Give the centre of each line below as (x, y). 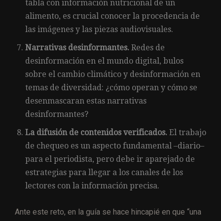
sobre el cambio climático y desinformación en (113, 74)
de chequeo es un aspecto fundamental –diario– (115, 146)
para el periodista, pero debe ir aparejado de (110, 159)
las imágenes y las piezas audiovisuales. (99, 29)
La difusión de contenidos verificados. (96, 132)
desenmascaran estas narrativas (86, 101)
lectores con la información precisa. (92, 185)
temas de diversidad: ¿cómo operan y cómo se (111, 87)
